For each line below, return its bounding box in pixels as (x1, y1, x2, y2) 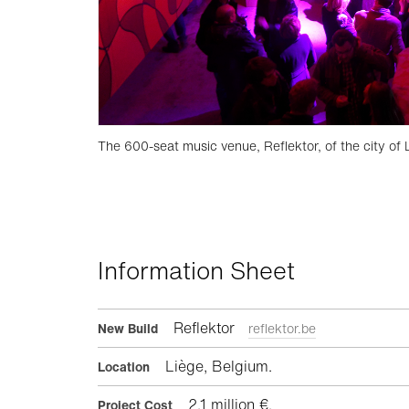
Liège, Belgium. (161, 355, 272, 378)
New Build (98, 319, 158, 339)
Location (98, 357, 150, 377)
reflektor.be (248, 319, 316, 339)
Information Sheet (98, 253, 295, 288)
